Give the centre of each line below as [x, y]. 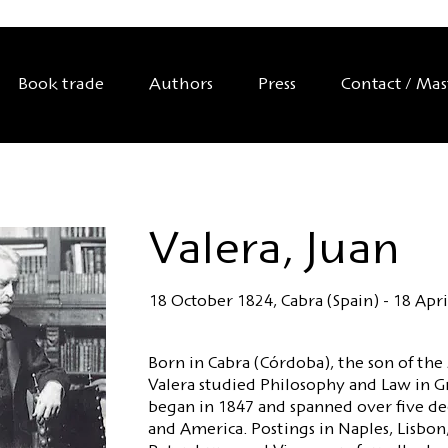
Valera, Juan [274, 251]
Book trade [61, 85]
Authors [181, 85]
